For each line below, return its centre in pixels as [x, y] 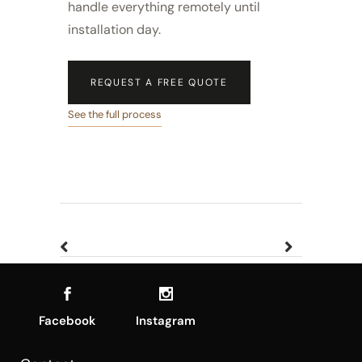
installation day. [114, 29]
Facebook [67, 320]
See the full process [115, 114]
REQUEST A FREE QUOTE [159, 82]
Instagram [166, 320]
